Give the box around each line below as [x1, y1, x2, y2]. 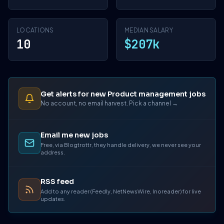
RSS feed [40, 177, 74, 186]
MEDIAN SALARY [124, 26, 173, 34]
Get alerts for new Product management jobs [40, 89, 205, 98]
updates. [40, 195, 65, 202]
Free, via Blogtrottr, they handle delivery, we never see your [40, 141, 201, 148]
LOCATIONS [16, 26, 54, 34]
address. [40, 149, 65, 155]
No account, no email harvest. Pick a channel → [40, 99, 178, 107]
